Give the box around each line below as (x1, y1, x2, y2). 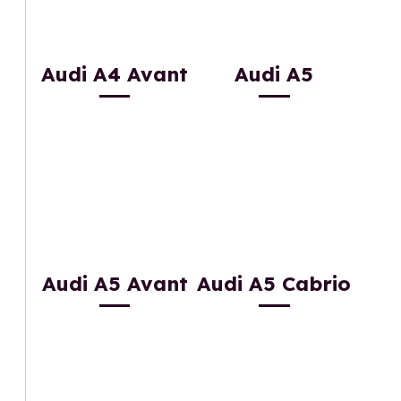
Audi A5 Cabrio (197, 270, 352, 296)
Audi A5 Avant (41, 270, 188, 296)
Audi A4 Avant (41, 62, 189, 88)
